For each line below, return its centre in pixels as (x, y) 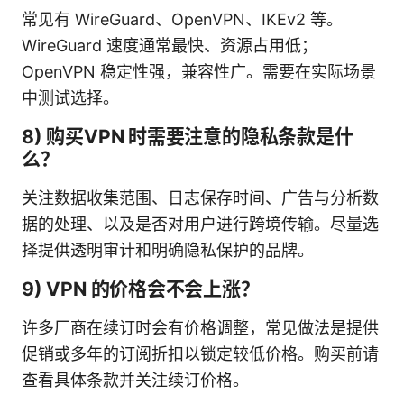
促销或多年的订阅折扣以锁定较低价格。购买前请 (200, 353)
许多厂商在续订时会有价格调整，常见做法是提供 (200, 327)
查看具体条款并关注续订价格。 (135, 380)
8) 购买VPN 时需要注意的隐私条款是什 (188, 136)
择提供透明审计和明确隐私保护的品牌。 (168, 250)
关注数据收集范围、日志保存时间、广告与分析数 (200, 197)
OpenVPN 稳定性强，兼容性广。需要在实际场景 (199, 71)
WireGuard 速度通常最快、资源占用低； (170, 45)
